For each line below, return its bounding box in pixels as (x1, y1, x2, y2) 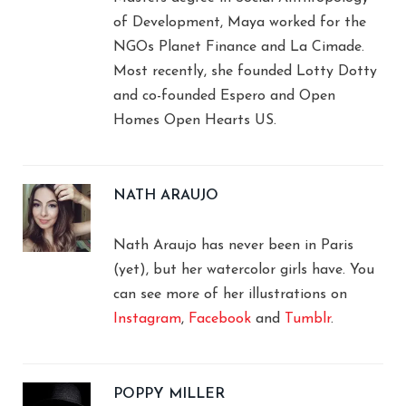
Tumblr (285, 311, 331, 326)
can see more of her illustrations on (113, 286, 347, 302)
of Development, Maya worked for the (113, 14, 366, 30)
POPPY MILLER (113, 386, 225, 401)
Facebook (188, 311, 251, 326)
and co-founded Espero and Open (113, 88, 335, 103)
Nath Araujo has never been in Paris (113, 237, 353, 253)
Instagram (113, 311, 181, 326)
